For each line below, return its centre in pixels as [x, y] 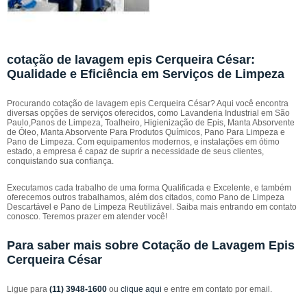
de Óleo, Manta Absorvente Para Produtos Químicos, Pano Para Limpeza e [146, 132]
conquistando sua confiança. [60, 161]
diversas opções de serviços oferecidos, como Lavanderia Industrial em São [148, 113]
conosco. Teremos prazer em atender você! [87, 217]
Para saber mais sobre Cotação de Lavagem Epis [151, 245]
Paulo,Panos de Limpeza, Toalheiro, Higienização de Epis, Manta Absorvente [151, 123]
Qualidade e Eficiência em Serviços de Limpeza [146, 74]
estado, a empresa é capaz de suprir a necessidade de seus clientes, [135, 151]
